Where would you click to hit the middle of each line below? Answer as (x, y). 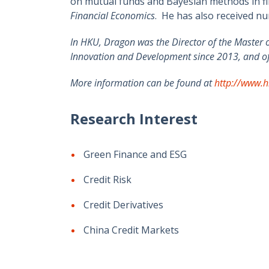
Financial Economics (113, 16)
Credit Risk (107, 180)
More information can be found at (142, 83)
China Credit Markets (131, 230)
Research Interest (134, 119)
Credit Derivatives (123, 205)
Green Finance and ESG (135, 154)
